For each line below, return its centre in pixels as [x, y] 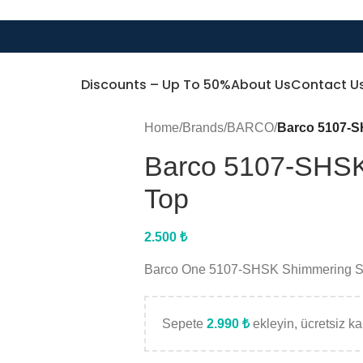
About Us [261, 85]
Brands [203, 128]
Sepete [184, 324]
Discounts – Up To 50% [156, 85]
